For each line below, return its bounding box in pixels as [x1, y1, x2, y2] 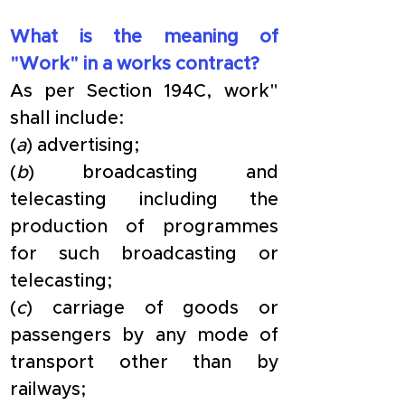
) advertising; [26, 137, 140, 155]
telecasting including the [10, 191, 278, 209]
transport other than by [10, 353, 278, 372]
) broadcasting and [28, 164, 278, 182]
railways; [10, 381, 87, 399]
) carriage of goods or [26, 299, 278, 317]
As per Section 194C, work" [10, 82, 278, 100]
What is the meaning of [10, 28, 278, 46]
